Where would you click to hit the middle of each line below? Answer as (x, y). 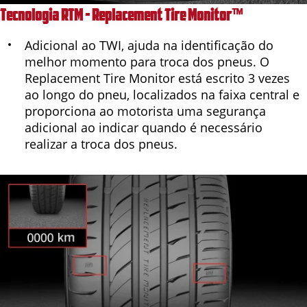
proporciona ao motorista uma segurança (145, 111)
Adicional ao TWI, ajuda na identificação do (149, 45)
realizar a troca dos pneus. (101, 144)
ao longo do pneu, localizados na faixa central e (162, 94)
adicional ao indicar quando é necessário (144, 127)
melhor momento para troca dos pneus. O (147, 61)
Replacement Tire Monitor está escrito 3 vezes (157, 78)
